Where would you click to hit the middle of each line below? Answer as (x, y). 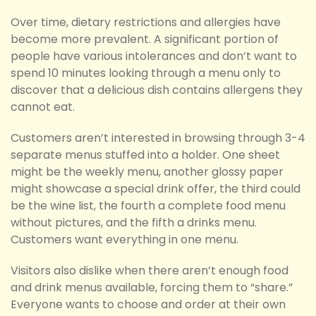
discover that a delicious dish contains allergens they (157, 90)
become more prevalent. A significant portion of (145, 39)
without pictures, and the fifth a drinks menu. (134, 223)
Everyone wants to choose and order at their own (148, 305)
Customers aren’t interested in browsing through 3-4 (158, 138)
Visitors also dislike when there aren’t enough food (150, 271)
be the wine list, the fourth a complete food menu (148, 206)
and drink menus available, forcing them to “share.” (152, 288)
